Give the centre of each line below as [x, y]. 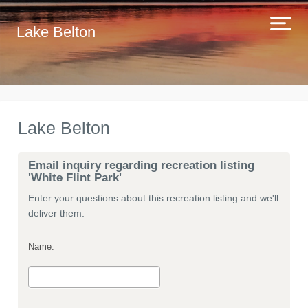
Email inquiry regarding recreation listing [141, 165]
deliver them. [56, 213]
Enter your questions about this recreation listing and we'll [153, 198]
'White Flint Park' [75, 178]
